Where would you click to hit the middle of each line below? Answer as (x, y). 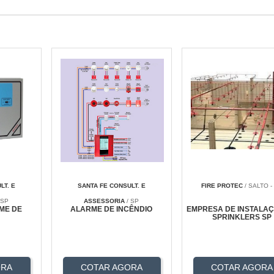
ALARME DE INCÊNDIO (112, 209)
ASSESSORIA (105, 201)
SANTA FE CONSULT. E (111, 186)
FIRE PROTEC (222, 186)
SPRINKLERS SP (242, 217)
